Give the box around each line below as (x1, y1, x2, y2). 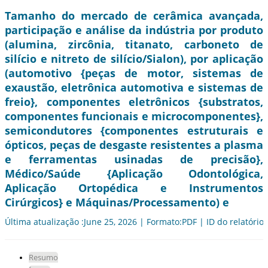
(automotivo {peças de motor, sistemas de (5, 66, 263, 81)
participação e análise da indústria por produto (5, 23, 263, 38)
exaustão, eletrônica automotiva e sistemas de (5, 80, 263, 95)
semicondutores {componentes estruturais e (5, 123, 263, 138)
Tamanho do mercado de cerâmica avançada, (5, 8, 263, 23)
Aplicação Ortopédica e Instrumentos (5, 181, 263, 196)
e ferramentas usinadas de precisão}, (5, 152, 263, 167)
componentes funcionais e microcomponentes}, (5, 109, 263, 124)
